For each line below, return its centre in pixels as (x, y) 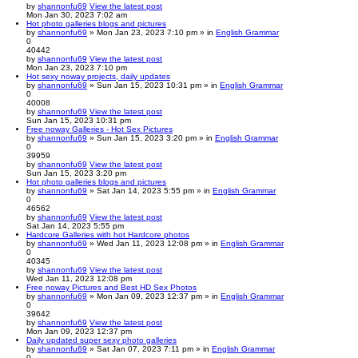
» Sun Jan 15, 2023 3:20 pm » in (151, 137)
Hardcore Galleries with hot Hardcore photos (108, 234)
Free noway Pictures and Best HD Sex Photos (111, 287)
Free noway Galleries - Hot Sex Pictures (99, 129)
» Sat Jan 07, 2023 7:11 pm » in (149, 348)
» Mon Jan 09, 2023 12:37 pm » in (154, 296)
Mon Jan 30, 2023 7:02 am (77, 14)
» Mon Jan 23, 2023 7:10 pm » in (151, 32)
